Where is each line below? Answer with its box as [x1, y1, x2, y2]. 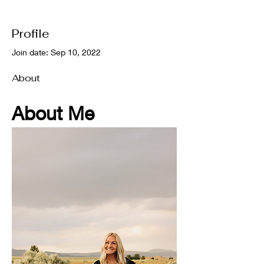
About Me [12, 102, 94, 124]
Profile [12, 26, 49, 41]
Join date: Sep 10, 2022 [12, 47, 101, 57]
